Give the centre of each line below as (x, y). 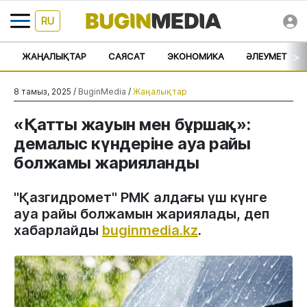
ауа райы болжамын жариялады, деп (142, 214)
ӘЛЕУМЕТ (267, 56)
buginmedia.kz (150, 230)
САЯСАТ (127, 56)
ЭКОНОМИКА (196, 56)
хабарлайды (58, 230)
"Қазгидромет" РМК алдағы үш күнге (140, 197)
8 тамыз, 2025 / (46, 91)
